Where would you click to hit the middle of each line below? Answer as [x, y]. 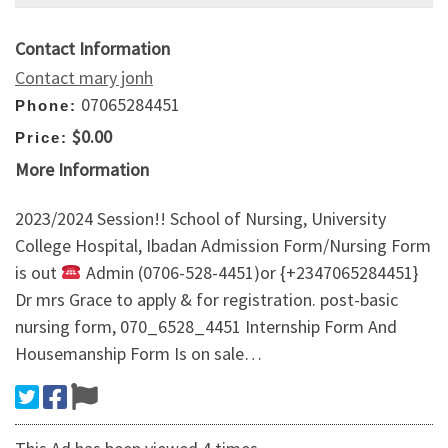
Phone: [46, 105]
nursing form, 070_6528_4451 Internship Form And [206, 327]
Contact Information [92, 48]
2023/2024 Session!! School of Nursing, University [200, 219]
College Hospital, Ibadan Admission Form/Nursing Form [223, 246]
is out [38, 273]
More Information [82, 169]
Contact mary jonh [84, 77]
